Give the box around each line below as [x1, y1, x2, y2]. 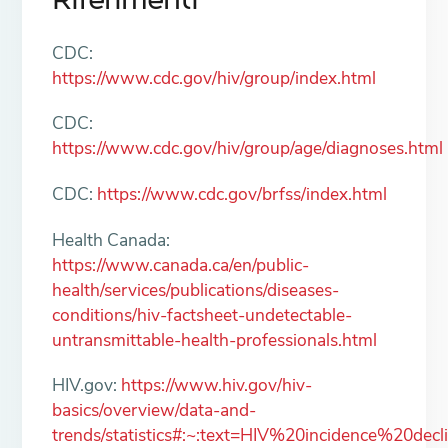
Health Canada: [52, 227, 171, 252]
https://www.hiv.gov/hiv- [121, 373, 313, 398]
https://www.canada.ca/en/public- [52, 252, 310, 277]
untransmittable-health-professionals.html [52, 327, 378, 352]
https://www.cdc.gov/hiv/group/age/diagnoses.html [52, 136, 444, 161]
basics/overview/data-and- [52, 398, 257, 423]
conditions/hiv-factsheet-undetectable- [52, 302, 353, 327]
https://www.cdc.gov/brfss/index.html [97, 182, 388, 207]
